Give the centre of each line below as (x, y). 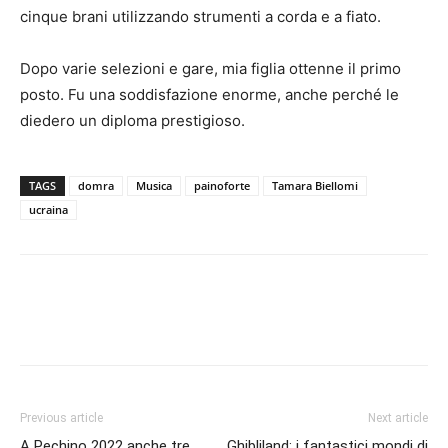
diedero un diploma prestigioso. (132, 120)
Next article (398, 417)
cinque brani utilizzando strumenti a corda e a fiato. (202, 16)
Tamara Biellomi (315, 185)
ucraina (48, 209)
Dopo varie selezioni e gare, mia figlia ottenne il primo (210, 68)
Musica (154, 185)
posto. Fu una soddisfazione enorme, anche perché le (209, 94)
